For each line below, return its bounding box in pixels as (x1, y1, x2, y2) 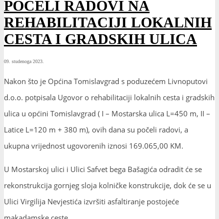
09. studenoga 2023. (4, 58, 44, 64)
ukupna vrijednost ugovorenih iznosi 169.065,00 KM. (4, 140, 183, 151)
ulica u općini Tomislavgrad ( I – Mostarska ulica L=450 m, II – (4, 108, 210, 118)
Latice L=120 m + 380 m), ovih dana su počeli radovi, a (4, 124, 188, 134)
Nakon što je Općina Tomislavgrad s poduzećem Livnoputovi (4, 76, 208, 86)
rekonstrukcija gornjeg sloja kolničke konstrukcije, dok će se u (4, 180, 211, 190)
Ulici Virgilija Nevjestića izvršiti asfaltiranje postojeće (4, 196, 179, 206)
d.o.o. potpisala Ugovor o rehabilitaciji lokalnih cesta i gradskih (4, 92, 215, 102)
